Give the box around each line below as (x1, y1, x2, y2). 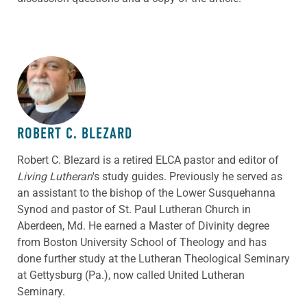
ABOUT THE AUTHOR (17, 71, 134, 93)
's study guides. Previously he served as (93, 169, 282, 183)
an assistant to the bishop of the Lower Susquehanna (17, 186, 275, 199)
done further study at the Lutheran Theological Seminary (17, 251, 290, 265)
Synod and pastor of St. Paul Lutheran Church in (17, 202, 251, 216)
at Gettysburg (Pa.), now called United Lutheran (17, 268, 245, 282)
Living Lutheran (17, 169, 93, 183)
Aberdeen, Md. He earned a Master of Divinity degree (17, 219, 269, 232)
